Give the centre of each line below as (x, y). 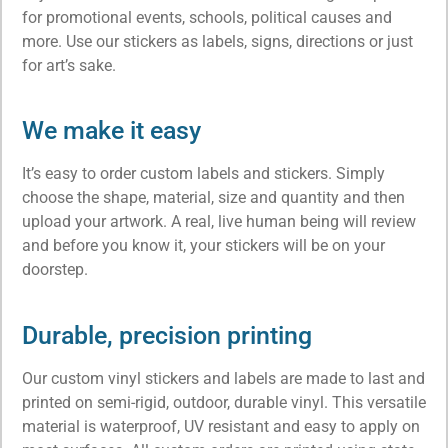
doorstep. (57, 270)
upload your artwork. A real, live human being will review (219, 222)
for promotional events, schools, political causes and (207, 17)
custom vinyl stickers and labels (163, 378)
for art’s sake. (71, 65)
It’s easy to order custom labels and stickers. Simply (203, 174)
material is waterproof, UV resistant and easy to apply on (221, 426)
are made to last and (350, 378)
